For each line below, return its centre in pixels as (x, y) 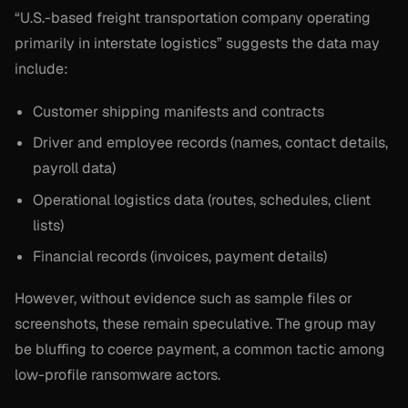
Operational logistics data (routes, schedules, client (202, 199)
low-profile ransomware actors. (117, 375)
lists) (48, 225)
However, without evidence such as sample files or (184, 299)
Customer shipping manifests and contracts (178, 111)
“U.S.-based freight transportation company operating (193, 18)
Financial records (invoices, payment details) (180, 257)
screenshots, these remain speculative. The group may (195, 324)
